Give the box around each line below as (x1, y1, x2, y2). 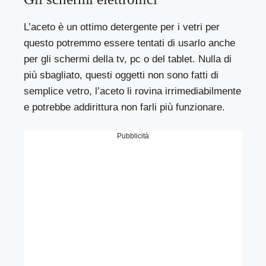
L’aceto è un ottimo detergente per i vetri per (24, 21, 220, 33)
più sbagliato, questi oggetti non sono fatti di (24, 69, 219, 81)
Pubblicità (117, 131, 149, 140)
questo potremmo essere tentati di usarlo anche (24, 37, 236, 49)
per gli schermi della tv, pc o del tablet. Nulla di (24, 53, 232, 65)
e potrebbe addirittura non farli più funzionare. (24, 102, 226, 113)
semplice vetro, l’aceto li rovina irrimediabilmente (24, 85, 242, 97)
